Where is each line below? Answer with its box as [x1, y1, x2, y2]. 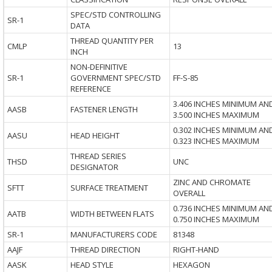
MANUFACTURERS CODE [70, 229, 157, 240]
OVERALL [172, 188, 205, 199]
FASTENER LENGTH [70, 104, 138, 115]
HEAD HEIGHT [70, 130, 120, 141]
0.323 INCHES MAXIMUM [172, 135, 259, 146]
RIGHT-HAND [172, 244, 219, 255]
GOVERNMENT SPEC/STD [70, 72, 161, 83]
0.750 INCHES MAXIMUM [172, 214, 259, 225]
